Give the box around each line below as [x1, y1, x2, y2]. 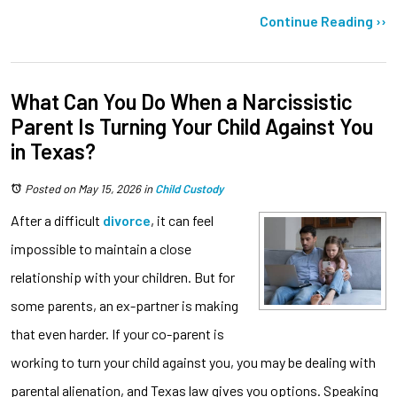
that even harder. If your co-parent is [11, 324, 224, 342]
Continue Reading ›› [260, 12, 386, 29]
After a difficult [11, 211, 103, 229]
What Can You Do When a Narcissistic [11, 88, 353, 114]
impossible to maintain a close [11, 239, 191, 257]
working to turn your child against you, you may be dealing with [11, 353, 376, 370]
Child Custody [155, 181, 223, 196]
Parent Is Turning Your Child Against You [11, 113, 373, 139]
